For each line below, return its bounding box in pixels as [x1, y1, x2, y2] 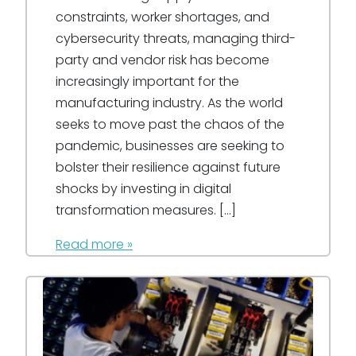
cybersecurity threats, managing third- [56, 29, 296, 48]
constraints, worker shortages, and [56, 8, 269, 27]
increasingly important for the [56, 72, 239, 91]
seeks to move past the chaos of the [56, 115, 284, 134]
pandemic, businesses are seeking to [56, 137, 284, 156]
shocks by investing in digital [56, 180, 231, 199]
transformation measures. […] [56, 201, 236, 220]
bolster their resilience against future [56, 158, 281, 177]
